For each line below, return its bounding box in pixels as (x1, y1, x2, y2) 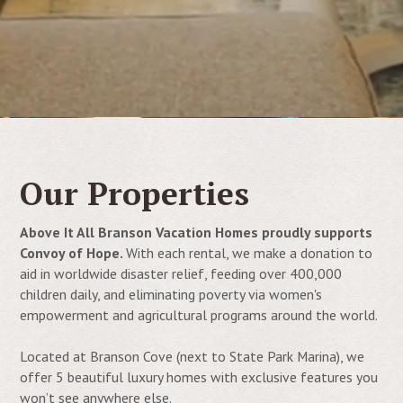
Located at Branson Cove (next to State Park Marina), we (20, 347, 365, 366)
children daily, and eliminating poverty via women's (20, 285, 323, 304)
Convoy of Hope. (20, 244, 127, 263)
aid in (20, 264, 51, 283)
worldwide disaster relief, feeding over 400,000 (54, 264, 343, 283)
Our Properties (20, 171, 250, 214)
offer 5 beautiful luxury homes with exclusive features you (20, 368, 379, 387)
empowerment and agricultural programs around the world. (20, 306, 379, 325)
